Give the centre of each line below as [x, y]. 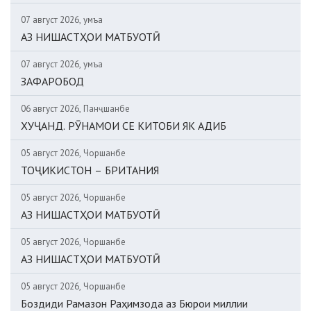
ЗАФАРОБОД [52, 81]
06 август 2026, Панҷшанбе [75, 109]
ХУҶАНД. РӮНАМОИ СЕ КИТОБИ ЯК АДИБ [124, 126]
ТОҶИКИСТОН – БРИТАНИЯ [90, 170]
